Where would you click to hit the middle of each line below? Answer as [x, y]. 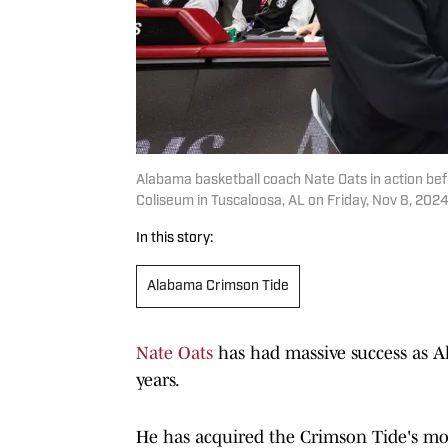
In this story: [174, 238]
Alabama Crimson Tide [218, 286]
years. [158, 379]
